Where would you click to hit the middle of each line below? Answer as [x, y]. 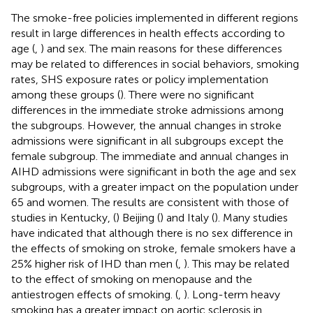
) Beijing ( [138, 218]
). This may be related [236, 264]
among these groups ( [66, 95]
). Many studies [251, 218]
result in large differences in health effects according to [148, 34]
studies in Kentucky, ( [64, 218]
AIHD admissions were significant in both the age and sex [154, 172]
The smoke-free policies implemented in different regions [155, 18]
